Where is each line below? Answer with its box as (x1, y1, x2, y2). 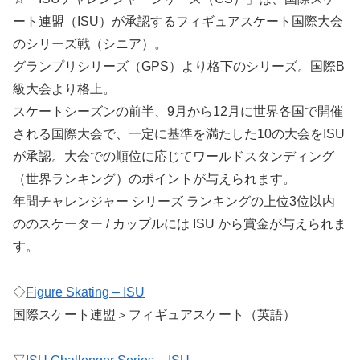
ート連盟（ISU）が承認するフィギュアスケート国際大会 (13, 14, 343, 29)
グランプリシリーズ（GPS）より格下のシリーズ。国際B (13, 59, 345, 74)
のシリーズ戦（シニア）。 (13, 37, 167, 51)
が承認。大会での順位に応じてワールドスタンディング (13, 149, 334, 164)
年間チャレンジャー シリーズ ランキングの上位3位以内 (13, 194, 335, 209)
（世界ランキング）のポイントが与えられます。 (13, 172, 296, 186)
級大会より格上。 (13, 82, 116, 96)
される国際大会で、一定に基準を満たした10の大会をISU (13, 127, 345, 141)
